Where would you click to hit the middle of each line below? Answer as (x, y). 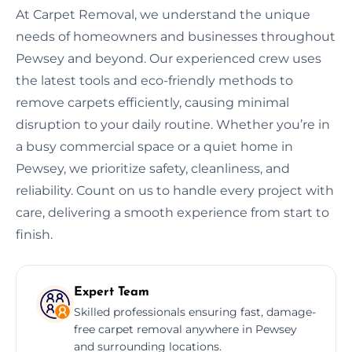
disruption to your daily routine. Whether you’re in (173, 124)
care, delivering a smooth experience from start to (172, 212)
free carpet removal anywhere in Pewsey (185, 329)
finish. (34, 234)
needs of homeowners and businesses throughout (176, 36)
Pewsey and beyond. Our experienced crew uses (169, 58)
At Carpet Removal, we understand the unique (163, 14)
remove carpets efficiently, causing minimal (152, 102)
